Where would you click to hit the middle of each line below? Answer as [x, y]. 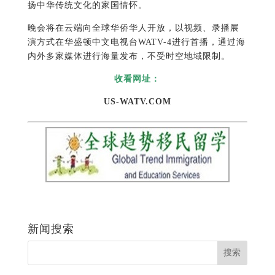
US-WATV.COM [137, 102]
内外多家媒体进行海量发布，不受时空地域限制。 [129, 56]
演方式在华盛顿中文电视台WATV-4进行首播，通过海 [136, 42]
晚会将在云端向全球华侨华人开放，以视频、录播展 [133, 28]
